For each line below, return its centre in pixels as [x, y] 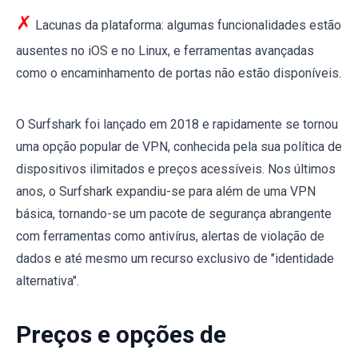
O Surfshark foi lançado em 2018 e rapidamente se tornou [177, 125]
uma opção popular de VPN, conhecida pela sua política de [179, 147]
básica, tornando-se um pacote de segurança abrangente [174, 214]
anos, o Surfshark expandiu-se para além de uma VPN [166, 192]
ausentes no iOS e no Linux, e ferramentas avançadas [165, 51]
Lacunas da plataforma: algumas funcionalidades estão [187, 26]
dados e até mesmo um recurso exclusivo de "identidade [175, 259]
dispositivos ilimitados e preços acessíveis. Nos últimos [176, 169]
